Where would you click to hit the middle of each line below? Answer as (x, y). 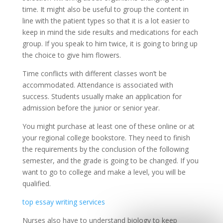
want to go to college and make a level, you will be (104, 172)
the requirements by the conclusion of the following (105, 149)
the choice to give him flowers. (71, 55)
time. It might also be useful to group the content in (105, 9)
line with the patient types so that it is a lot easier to (106, 21)
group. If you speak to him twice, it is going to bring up (110, 44)
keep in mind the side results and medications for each (110, 32)
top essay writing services (63, 202)
